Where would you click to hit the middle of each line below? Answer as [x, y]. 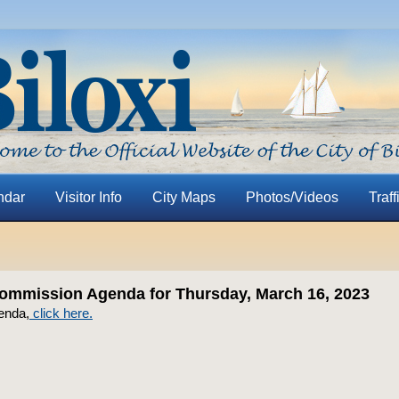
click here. [61, 313]
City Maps [183, 197]
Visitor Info [88, 197]
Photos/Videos [292, 197]
